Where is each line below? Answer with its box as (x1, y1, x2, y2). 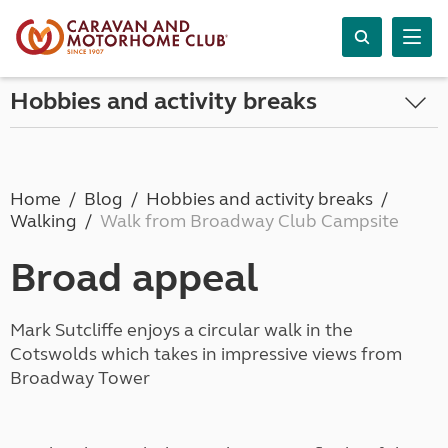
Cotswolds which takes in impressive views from (10, 343, 402, 365)
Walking (10, 210, 77, 232)
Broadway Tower (10, 367, 150, 389)
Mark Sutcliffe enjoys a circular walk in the (10, 319, 353, 341)
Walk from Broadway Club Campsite (100, 210, 399, 232)
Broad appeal (10, 254, 258, 302)
